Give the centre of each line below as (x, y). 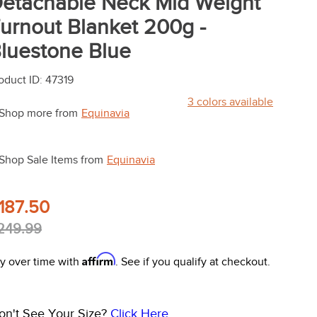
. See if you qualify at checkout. (193, 262)
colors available (234, 102)
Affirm (99, 259)
